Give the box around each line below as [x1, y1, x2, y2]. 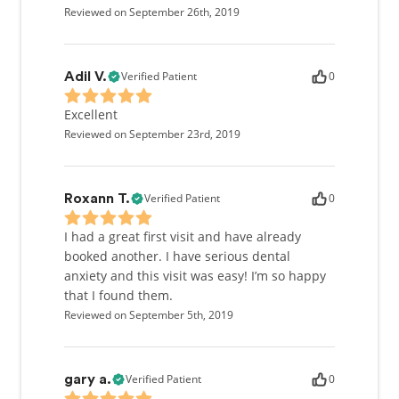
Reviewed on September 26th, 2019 [64, 4, 240, 20]
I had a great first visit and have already [64, 228, 301, 245]
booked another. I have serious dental [64, 248, 290, 265]
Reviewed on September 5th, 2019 [64, 307, 233, 322]
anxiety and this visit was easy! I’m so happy [64, 267, 326, 284]
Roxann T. [64, 191, 130, 206]
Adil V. [64, 69, 107, 84]
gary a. [64, 372, 111, 387]
